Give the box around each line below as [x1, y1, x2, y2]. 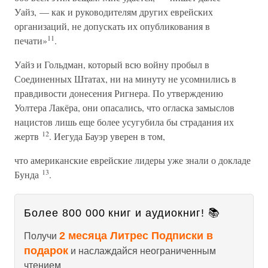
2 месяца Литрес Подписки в [59, 230, 213, 242]
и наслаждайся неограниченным [68, 246, 216, 256]
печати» [14, 34, 47, 47]
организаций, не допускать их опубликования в [14, 20, 210, 32]
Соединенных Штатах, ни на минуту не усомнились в [14, 72, 236, 85]
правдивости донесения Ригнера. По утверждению [14, 87, 223, 99]
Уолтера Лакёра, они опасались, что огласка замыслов [14, 101, 234, 114]
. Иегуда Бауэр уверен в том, [49, 130, 165, 142]
